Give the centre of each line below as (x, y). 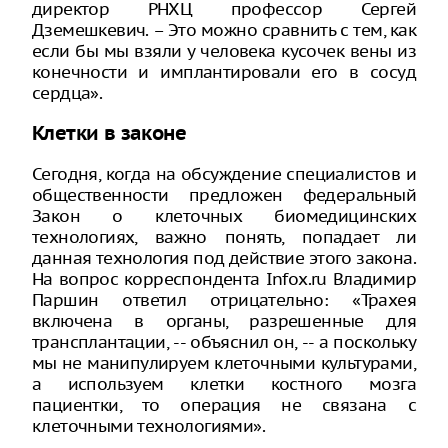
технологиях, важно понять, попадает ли (224, 237)
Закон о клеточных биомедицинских (224, 216)
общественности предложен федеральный (224, 195)
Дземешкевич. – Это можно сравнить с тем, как (224, 29)
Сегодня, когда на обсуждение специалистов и (224, 174)
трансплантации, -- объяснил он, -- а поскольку (224, 342)
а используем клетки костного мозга (224, 384)
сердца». (67, 92)
